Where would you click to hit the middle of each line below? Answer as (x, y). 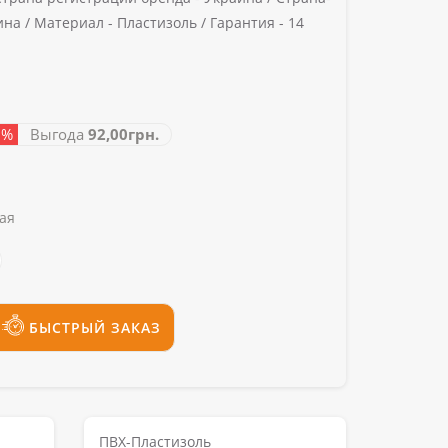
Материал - (73, 22)
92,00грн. (123, 134)
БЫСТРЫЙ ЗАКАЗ (95, 327)
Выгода (53, 134)
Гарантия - (247, 22)
